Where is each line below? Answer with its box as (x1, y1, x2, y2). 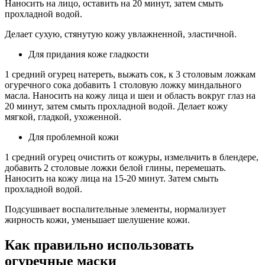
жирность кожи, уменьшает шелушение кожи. (5, 215, 190, 225)
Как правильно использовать (5, 237, 194, 253)
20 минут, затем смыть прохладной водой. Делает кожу (5, 101, 228, 112)
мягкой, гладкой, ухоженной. (5, 112, 121, 122)
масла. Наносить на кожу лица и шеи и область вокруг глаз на (5, 91, 256, 101)
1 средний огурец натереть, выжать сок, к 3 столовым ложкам (5, 69, 256, 80)
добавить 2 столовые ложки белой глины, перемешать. (5, 163, 226, 173)
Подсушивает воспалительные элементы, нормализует (5, 204, 226, 215)
